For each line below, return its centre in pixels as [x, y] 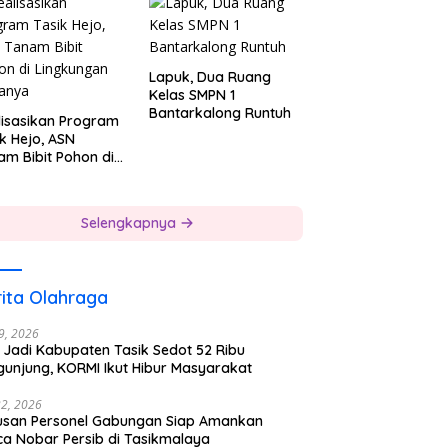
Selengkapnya [130, 222]
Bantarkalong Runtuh [220, 112]
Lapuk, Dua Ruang [210, 76]
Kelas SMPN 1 [192, 94]
